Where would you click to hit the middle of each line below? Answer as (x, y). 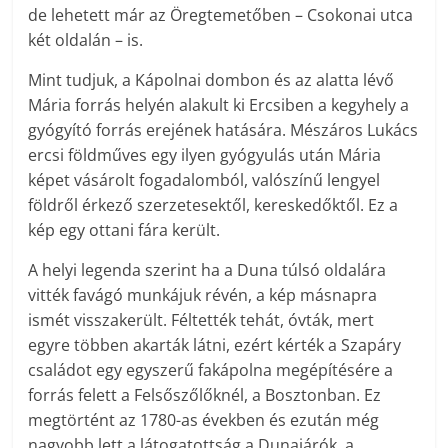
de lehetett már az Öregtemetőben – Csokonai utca (221, 15)
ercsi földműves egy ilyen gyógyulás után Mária (205, 155)
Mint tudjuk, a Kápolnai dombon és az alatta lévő (211, 80)
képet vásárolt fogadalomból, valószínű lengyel (204, 180)
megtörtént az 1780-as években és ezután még (204, 420)
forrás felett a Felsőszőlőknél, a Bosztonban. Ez (205, 395)
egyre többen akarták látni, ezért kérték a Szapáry (215, 345)
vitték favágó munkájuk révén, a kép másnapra (203, 295)
